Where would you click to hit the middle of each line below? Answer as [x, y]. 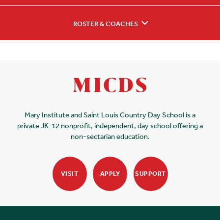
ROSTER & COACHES [106, 23]
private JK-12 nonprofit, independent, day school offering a [110, 125]
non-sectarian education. [110, 136]
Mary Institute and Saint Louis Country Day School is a [110, 114]
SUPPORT [151, 174]
